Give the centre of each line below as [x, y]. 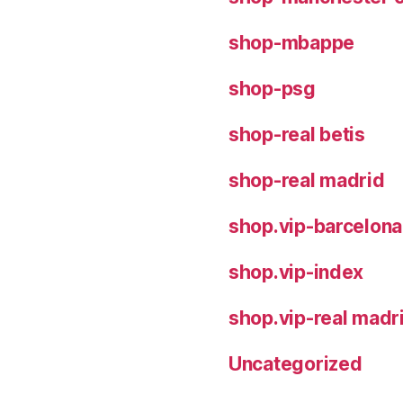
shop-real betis [297, 134]
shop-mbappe [292, 42]
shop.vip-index [296, 272]
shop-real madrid [307, 180]
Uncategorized [296, 363]
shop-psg [272, 88]
